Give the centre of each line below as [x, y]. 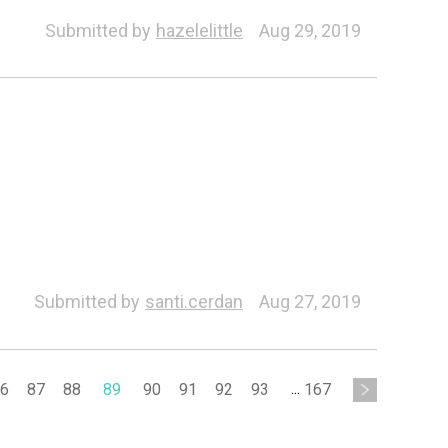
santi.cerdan [193, 302]
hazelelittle [199, 30]
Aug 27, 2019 [309, 302]
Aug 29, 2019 [309, 30]
